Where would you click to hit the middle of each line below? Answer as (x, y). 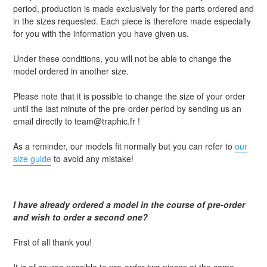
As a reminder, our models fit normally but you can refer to (124, 146)
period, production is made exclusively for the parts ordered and (133, 9)
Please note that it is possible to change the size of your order (129, 96)
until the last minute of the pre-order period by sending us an (127, 109)
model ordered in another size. (71, 71)
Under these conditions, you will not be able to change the (122, 59)
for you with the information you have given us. (101, 34)
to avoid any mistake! (92, 159)
